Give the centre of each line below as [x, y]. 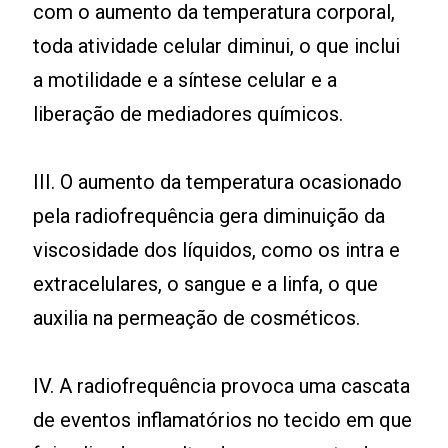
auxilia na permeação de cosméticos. [197, 318]
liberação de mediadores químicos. [188, 114]
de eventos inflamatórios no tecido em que [223, 420]
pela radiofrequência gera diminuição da [209, 216]
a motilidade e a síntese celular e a [185, 80]
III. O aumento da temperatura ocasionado [218, 182]
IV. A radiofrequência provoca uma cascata [222, 386]
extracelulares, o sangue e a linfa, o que [206, 284]
